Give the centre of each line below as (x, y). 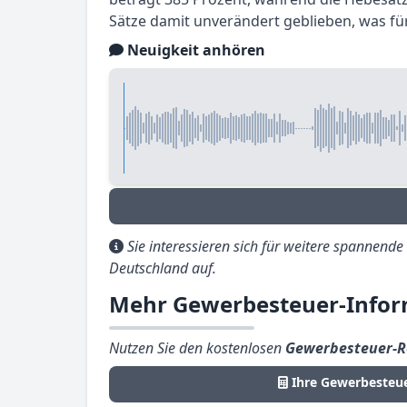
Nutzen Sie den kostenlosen (197, 348)
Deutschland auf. (163, 268)
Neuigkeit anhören (194, 50)
